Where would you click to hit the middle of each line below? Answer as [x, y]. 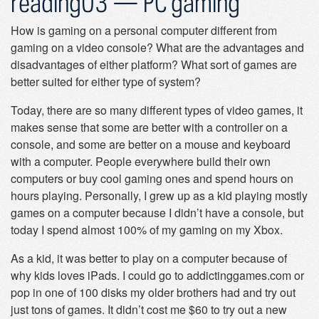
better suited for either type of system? [106, 82]
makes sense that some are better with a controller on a [149, 127]
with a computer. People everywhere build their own [141, 161]
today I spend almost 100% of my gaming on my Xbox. [147, 230]
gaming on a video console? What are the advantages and [157, 47]
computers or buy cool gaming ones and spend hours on [152, 178]
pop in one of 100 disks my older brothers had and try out [153, 292]
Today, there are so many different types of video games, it [157, 110]
